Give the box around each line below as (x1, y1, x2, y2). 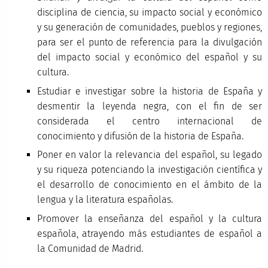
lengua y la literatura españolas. (36, 194, 173, 206)
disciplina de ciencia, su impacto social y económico (36, 7, 263, 19)
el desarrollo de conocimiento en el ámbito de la (36, 179, 263, 191)
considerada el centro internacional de (36, 115, 263, 127)
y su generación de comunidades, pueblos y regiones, (36, 22, 263, 33)
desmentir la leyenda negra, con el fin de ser (36, 100, 263, 112)
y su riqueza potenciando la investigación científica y (36, 164, 263, 176)
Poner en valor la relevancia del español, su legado (36, 149, 263, 161)
